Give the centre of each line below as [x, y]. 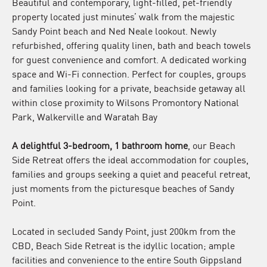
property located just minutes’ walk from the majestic [123, 16]
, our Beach [212, 145]
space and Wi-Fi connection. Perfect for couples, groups [129, 73]
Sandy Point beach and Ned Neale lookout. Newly [114, 30]
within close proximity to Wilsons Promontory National [125, 102]
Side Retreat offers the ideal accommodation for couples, [130, 159]
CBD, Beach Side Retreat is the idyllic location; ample [123, 245]
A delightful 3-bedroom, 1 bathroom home [100, 145]
